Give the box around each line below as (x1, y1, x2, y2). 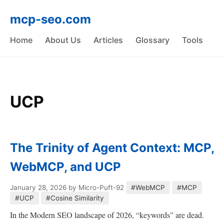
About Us (45, 35, 81, 45)
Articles (93, 35, 123, 45)
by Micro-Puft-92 (68, 183, 124, 191)
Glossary (135, 35, 169, 45)
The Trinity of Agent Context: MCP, (10, 140, 214, 155)
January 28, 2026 (10, 183, 66, 191)
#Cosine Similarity (46, 194, 104, 202)
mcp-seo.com (10, 12, 91, 26)
